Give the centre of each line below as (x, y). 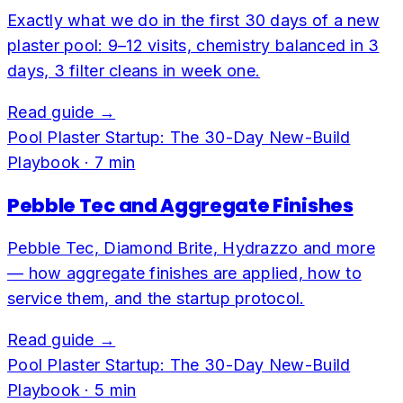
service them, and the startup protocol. (156, 298)
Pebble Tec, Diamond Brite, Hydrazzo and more (191, 247)
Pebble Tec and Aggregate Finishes (180, 205)
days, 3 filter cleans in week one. (134, 70)
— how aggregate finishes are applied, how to (184, 273)
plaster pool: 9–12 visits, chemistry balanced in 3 (193, 45)
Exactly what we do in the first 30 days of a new (193, 20)
